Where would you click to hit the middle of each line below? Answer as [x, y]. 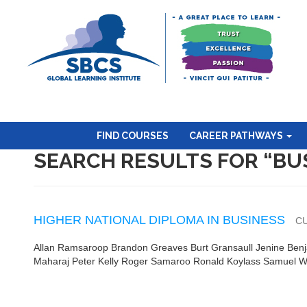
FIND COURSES [133, 136]
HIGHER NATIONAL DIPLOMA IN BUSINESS [159, 220]
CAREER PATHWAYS [237, 136]
